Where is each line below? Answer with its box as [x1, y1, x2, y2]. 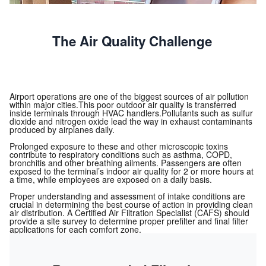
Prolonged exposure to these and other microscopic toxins [9, 140, 228, 153]
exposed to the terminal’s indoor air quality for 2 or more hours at [9, 165, 254, 178]
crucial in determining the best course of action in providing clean [9, 198, 253, 211]
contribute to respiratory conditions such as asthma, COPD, [9, 148, 232, 161]
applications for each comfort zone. [9, 223, 141, 236]
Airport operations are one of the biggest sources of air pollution [9, 90, 249, 103]
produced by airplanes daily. [9, 123, 115, 136]
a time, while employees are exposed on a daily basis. [9, 173, 212, 186]
